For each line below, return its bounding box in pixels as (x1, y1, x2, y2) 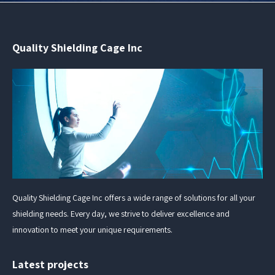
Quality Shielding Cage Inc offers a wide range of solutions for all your (12, 192, 255, 203)
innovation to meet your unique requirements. (12, 223, 172, 235)
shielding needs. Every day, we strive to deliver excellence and (12, 207, 230, 219)
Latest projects (12, 257, 88, 271)
